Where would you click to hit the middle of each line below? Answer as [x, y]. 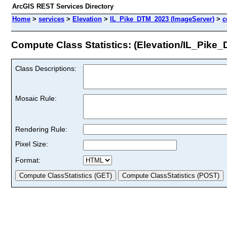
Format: [28, 160]
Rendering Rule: [41, 129]
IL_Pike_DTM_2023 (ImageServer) [162, 19]
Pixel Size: [32, 144]
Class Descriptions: [46, 68]
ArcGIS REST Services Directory [63, 6]
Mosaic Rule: [36, 98]
